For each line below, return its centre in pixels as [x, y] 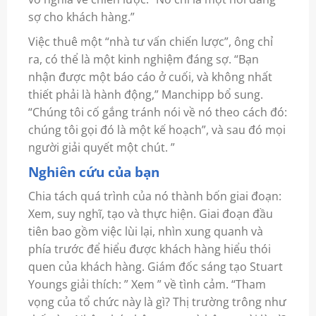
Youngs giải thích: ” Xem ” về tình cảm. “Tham [147, 284]
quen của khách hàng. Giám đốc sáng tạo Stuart [155, 266]
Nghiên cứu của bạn [93, 171]
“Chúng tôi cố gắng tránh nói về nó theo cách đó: [157, 112]
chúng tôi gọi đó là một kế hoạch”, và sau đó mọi [157, 129]
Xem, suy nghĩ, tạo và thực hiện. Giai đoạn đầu [150, 213]
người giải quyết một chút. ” [101, 147]
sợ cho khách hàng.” [81, 17]
